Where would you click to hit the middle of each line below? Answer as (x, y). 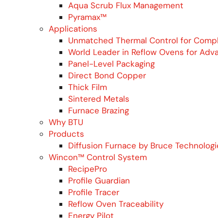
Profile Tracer (94, 192)
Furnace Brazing (99, 110)
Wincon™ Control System (98, 157)
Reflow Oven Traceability (116, 204)
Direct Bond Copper (107, 75)
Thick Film (88, 87)
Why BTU (66, 122)
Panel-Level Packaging (111, 64)
